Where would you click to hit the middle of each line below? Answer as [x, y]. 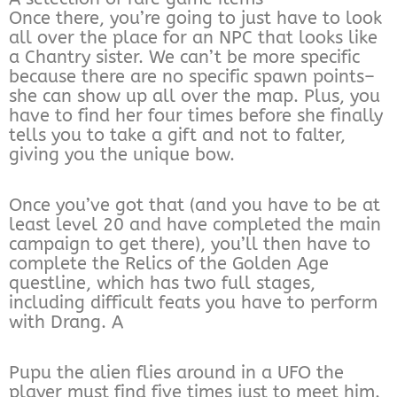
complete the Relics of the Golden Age [169, 263]
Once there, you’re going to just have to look [195, 18]
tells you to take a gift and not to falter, [177, 135]
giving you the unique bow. [122, 154]
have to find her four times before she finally [196, 115]
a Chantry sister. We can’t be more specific [184, 57]
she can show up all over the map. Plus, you [195, 96]
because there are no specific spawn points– [192, 76]
